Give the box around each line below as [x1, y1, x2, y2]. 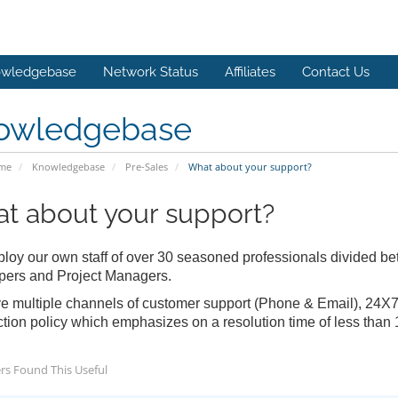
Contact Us [302, 64, 370, 81]
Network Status [103, 64, 198, 81]
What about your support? [185, 160, 312, 174]
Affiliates [225, 64, 275, 81]
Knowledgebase [31, 160, 105, 174]
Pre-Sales [124, 160, 168, 174]
